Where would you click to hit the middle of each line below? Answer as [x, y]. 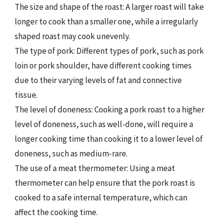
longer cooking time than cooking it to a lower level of [109, 139]
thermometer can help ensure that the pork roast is [105, 183]
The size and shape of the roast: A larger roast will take [109, 7]
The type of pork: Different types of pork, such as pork [109, 51]
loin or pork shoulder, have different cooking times [103, 66]
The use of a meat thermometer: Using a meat [95, 168]
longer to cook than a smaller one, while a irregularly [106, 22]
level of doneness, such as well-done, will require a [104, 124]
